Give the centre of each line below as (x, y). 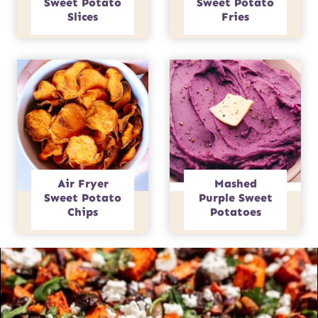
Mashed (235, 183)
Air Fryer (83, 183)
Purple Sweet (235, 197)
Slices (83, 16)
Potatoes (235, 212)
